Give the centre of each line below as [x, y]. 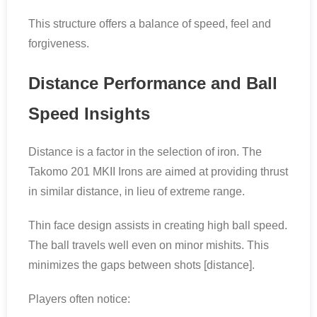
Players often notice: [79, 299]
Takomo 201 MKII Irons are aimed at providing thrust [158, 171]
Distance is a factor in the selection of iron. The [145, 151]
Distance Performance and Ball [153, 83]
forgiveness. [59, 43]
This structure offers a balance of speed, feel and [150, 23]
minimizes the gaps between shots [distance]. [142, 265]
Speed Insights [89, 113]
